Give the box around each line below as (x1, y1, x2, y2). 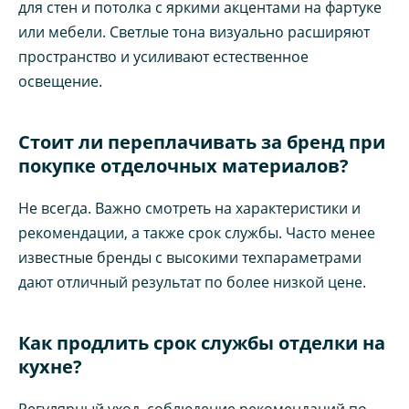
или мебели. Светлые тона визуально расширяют (18, 21, 370, 42)
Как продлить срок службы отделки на (18, 330, 385, 355)
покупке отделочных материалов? (18, 152, 349, 178)
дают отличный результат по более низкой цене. (18, 271, 366, 292)
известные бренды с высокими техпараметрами (18, 246, 362, 267)
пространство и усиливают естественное (18, 46, 309, 67)
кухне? (18, 353, 82, 379)
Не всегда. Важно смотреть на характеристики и (18, 197, 361, 218)
